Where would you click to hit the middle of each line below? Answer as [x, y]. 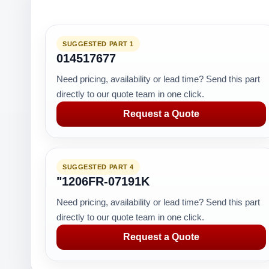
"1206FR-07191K [103, 181]
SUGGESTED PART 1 [98, 44]
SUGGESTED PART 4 [98, 167]
